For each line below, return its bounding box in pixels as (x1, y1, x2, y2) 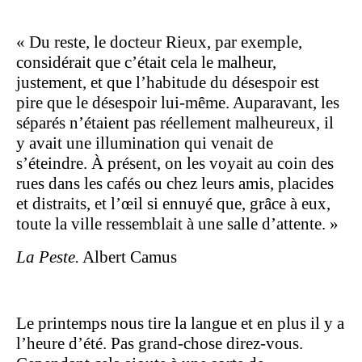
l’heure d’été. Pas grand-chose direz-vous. (16, 334, 303, 354)
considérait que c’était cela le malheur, (16, 53, 276, 73)
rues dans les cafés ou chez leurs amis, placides (16, 174, 334, 194)
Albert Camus (79, 247, 177, 267)
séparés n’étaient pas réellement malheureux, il (16, 113, 334, 133)
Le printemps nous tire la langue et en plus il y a (16, 314, 344, 334)
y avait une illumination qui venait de (16, 133, 273, 154)
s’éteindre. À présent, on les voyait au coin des (16, 154, 334, 174)
